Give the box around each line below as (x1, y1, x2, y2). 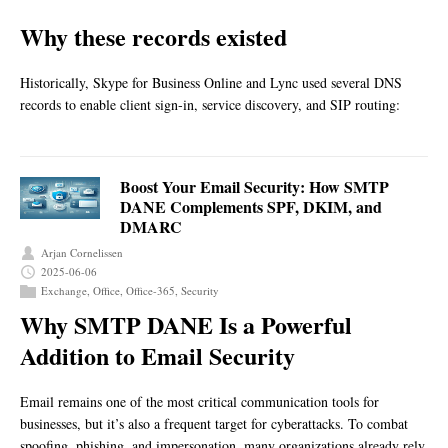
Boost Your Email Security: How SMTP (120, 175, 389, 199)
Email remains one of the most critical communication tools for (20, 392, 379, 412)
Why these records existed (20, 19, 287, 55)
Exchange (41, 283, 87, 299)
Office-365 (126, 283, 175, 299)
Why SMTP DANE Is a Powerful (20, 307, 352, 343)
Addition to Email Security (20, 338, 295, 374)
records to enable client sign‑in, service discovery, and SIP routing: (20, 95, 400, 115)
